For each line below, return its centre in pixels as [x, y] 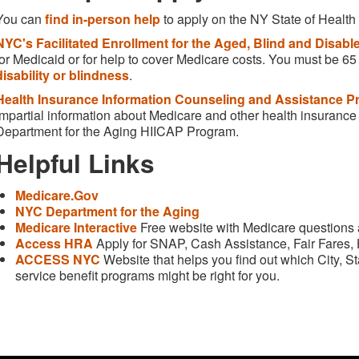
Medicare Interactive [76, 227]
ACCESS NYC [58, 259]
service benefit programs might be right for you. [147, 275]
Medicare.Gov [57, 195]
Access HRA [54, 243]
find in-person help [103, 18]
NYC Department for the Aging [107, 211]
